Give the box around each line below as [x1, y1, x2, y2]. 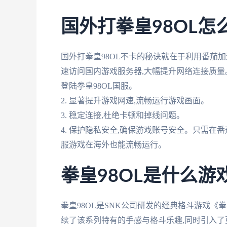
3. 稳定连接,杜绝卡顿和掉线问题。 [61, 110, 184, 120]
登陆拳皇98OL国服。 [61, 81, 137, 90]
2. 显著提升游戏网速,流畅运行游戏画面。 [61, 96, 209, 105]
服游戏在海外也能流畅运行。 [61, 140, 166, 149]
